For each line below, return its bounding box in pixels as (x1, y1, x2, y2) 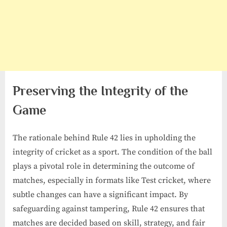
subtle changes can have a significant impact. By (13, 189, 188, 200)
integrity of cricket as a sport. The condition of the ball (13, 146, 212, 157)
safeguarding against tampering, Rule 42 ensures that (13, 203, 205, 214)
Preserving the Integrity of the (13, 84, 188, 99)
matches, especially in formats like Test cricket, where (13, 175, 211, 185)
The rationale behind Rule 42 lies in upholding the (13, 132, 196, 143)
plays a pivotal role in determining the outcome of (13, 161, 195, 171)
